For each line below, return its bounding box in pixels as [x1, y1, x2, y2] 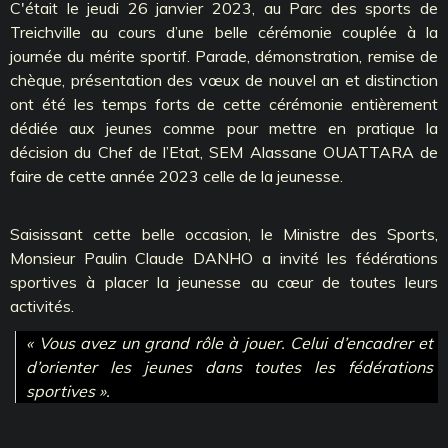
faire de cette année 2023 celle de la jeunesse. [10, 165, 343, 186]
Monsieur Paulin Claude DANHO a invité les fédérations [10, 247, 438, 268]
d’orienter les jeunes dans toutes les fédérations [26, 357, 433, 378]
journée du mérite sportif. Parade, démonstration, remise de [10, 45, 438, 66]
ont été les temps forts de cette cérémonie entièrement [10, 93, 438, 114]
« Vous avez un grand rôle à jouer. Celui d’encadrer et [26, 333, 433, 354]
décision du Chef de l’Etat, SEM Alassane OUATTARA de [10, 141, 438, 162]
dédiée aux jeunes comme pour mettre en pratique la [10, 117, 438, 138]
